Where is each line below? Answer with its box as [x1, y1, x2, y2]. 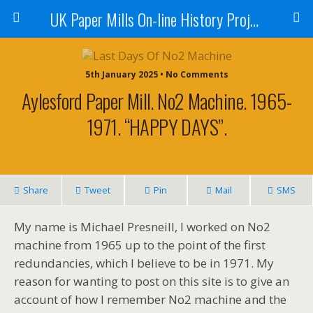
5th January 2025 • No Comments [85, 68, 228, 80]
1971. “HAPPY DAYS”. [86, 112, 227, 141]
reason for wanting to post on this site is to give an [14, 273, 289, 289]
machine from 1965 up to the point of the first [14, 237, 265, 253]
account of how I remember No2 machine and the [14, 291, 286, 307]
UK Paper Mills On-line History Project [249, 6, 259, 31]
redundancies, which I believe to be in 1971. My [14, 255, 274, 271]
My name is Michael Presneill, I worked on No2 [14, 219, 270, 235]
